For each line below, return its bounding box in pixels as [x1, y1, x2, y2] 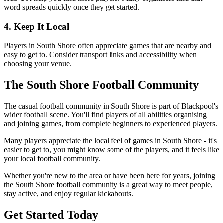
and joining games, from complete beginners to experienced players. [4, 119, 217, 128]
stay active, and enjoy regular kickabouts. [4, 189, 133, 198]
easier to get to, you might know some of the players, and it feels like [4, 145, 219, 154]
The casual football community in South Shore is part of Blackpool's [4, 102, 218, 111]
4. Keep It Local [4, 21, 69, 32]
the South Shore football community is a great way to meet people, [4, 180, 213, 189]
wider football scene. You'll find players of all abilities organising [4, 111, 207, 119]
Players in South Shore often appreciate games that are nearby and [4, 41, 211, 50]
